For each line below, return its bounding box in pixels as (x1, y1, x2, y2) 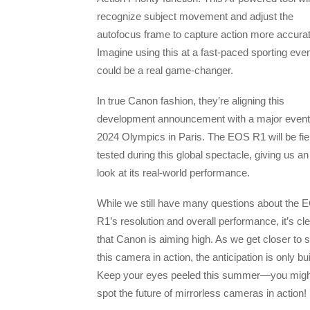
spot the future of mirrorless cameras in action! (97, 287, 307, 300)
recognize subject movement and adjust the (97, 10, 293, 22)
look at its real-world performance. (97, 166, 250, 179)
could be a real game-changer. (97, 64, 233, 76)
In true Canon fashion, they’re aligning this (97, 94, 284, 107)
